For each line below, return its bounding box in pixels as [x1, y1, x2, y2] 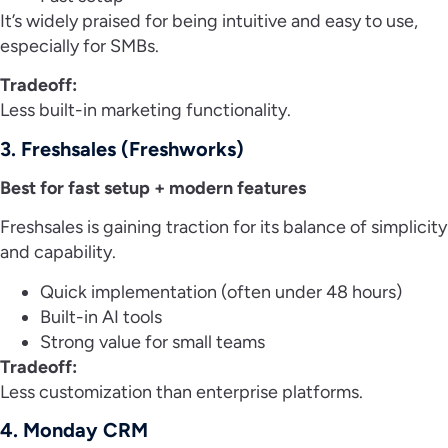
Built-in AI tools [40, 305, 166, 328]
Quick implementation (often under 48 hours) [40, 280, 406, 303]
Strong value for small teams [40, 330, 269, 353]
